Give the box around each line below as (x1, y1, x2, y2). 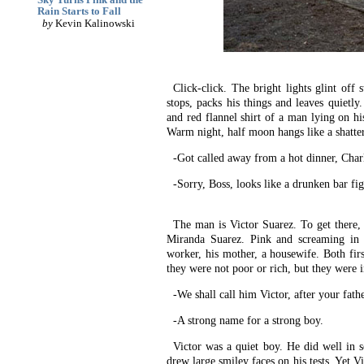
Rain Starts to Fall (37, 5, 121, 17)
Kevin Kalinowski (53, 17, 135, 29)
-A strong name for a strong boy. (173, 314, 323, 327)
